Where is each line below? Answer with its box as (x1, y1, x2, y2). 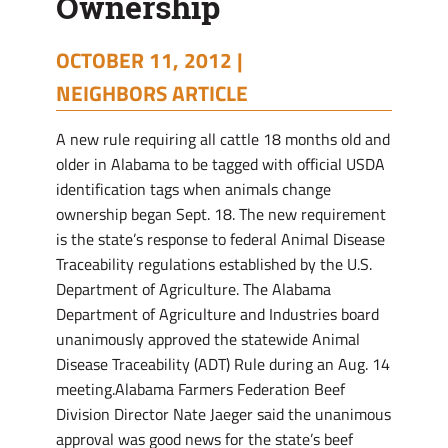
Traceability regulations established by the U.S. (56, 252, 372, 276)
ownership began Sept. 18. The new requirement (56, 202, 386, 226)
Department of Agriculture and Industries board (56, 302, 379, 326)
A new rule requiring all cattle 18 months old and (56, 127, 390, 151)
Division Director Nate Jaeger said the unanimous (56, 402, 391, 426)
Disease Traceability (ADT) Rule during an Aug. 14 (56, 352, 390, 376)
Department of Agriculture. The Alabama (56, 277, 331, 301)
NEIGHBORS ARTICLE (56, 77, 248, 109)
